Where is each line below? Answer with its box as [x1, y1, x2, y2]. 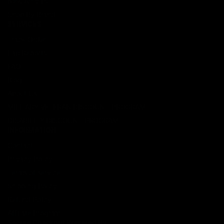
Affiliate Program [7, 208, 61, 217]
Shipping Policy [7, 181, 57, 190]
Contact [7, 141, 33, 150]
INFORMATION [7, 125, 56, 134]
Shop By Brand [7, 10, 55, 19]
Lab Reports [7, 48, 47, 57]
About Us [7, 89, 37, 98]
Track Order [7, 35, 46, 44]
